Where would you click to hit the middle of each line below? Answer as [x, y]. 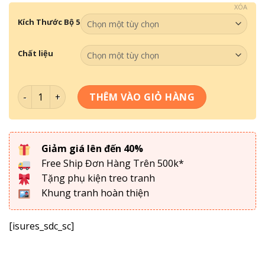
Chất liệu [35, 54]
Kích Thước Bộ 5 [49, 22]
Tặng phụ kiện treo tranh [97, 178]
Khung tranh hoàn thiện [94, 193]
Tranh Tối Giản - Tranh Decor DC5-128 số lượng [118, 92]
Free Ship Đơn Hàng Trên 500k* [112, 164]
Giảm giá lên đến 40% [92, 149]
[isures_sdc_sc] [41, 226]
